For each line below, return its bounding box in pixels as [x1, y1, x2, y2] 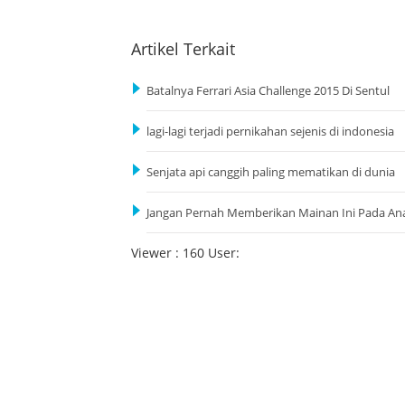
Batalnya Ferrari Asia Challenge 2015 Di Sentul [146, 82, 390, 99]
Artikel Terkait [131, 37, 235, 60]
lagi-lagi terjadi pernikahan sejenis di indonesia [146, 123, 394, 139]
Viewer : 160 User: [131, 243, 240, 261]
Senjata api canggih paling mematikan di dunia [146, 164, 395, 180]
